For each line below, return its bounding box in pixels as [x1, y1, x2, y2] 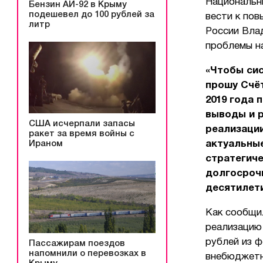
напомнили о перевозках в [29, 249, 146, 258]
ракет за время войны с [29, 130, 134, 139]
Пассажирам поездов [29, 240, 125, 248]
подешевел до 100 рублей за [29, 10, 154, 19]
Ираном [29, 140, 63, 149]
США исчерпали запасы [29, 120, 135, 129]
